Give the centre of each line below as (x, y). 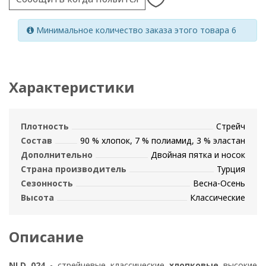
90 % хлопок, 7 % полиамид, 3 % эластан (163, 141)
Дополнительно (57, 155)
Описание (46, 237)
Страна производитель (74, 169)
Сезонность (47, 183)
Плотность (45, 126)
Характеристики (72, 87)
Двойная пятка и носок (198, 155)
